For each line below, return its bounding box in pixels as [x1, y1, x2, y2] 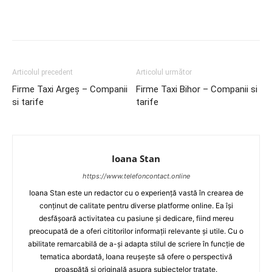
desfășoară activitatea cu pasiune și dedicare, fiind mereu [38, 214, 234, 223]
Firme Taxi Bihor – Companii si [136, 84, 257, 95]
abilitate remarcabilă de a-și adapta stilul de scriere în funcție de [27, 239, 245, 248]
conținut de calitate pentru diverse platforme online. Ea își [39, 201, 233, 210]
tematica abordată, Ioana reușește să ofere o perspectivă [39, 252, 233, 261]
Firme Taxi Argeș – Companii [12, 84, 127, 95]
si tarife [12, 97, 44, 107]
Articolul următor [136, 68, 192, 76]
